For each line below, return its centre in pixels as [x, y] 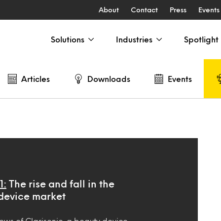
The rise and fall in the [61, 184]
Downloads [109, 78]
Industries [134, 39]
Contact [144, 10]
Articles [36, 78]
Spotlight [201, 39]
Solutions [68, 39]
